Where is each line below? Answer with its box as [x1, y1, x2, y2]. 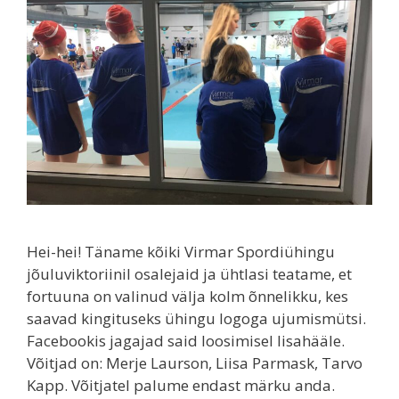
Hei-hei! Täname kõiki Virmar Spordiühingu [27, 241, 335, 263]
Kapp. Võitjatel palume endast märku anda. [27, 375, 335, 396]
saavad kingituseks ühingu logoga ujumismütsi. [27, 308, 366, 330]
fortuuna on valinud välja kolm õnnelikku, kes [27, 286, 348, 307]
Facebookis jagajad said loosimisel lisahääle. [27, 330, 345, 352]
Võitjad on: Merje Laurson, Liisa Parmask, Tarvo [27, 353, 362, 374]
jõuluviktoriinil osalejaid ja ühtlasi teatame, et [27, 264, 352, 285]
